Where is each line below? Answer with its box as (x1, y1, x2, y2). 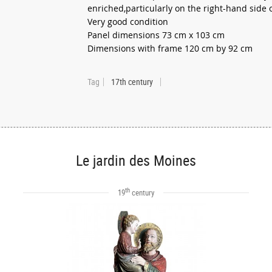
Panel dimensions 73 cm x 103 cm (87, 29, 225, 41)
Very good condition (87, 16, 168, 27)
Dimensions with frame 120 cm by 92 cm (87, 42, 253, 54)
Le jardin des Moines (76, 151, 196, 170)
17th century (111, 76, 153, 87)
